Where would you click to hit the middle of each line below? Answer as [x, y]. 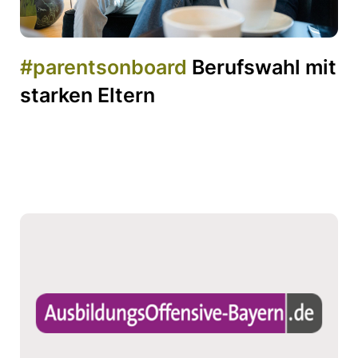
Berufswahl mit [262, 68]
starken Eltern [88, 95]
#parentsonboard [103, 68]
